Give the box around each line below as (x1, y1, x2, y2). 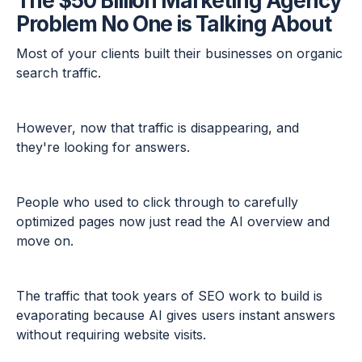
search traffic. (16, 65, 105, 82)
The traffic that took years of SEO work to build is (16, 288, 322, 305)
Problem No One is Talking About (16, 11, 331, 37)
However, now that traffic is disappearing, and (16, 120, 299, 137)
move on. (16, 233, 74, 250)
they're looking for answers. (16, 139, 190, 156)
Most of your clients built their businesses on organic (16, 45, 343, 62)
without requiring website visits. (16, 326, 206, 343)
